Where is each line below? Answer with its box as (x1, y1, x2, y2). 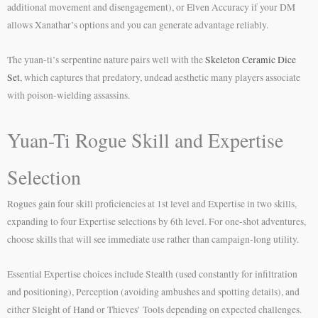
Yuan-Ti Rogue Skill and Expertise (7, 126, 283, 154)
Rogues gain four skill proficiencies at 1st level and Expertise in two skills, (7, 197, 297, 211)
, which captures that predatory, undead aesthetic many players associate (20, 71, 300, 84)
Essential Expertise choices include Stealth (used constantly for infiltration (7, 268, 297, 281)
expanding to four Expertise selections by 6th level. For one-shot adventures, (7, 215, 306, 229)
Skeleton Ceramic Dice (205, 53, 296, 67)
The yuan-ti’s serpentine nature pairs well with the (7, 53, 205, 67)
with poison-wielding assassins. (7, 89, 130, 102)
